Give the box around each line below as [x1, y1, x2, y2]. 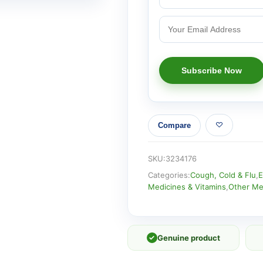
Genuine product [157, 232, 220, 242]
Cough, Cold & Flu [190, 170, 256, 180]
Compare [157, 121, 191, 130]
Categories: [147, 170, 190, 180]
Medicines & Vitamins [147, 181, 226, 191]
